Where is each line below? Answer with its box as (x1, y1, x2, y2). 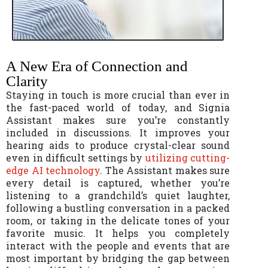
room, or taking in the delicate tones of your (6, 214, 230, 227)
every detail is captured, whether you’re (6, 176, 230, 190)
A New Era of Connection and (6, 58, 188, 75)
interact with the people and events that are (6, 239, 230, 252)
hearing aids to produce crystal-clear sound (6, 139, 230, 152)
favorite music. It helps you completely (6, 227, 230, 240)
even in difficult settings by (6, 151, 145, 165)
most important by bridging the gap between (6, 252, 230, 265)
